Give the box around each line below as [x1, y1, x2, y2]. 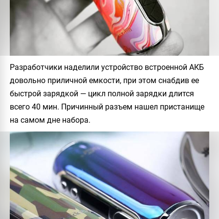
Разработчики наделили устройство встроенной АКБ [10, 63, 204, 72]
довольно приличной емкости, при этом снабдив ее [10, 76, 199, 86]
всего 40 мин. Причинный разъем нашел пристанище [10, 102, 204, 112]
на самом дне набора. [10, 115, 90, 125]
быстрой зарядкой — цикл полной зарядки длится [10, 89, 194, 99]
